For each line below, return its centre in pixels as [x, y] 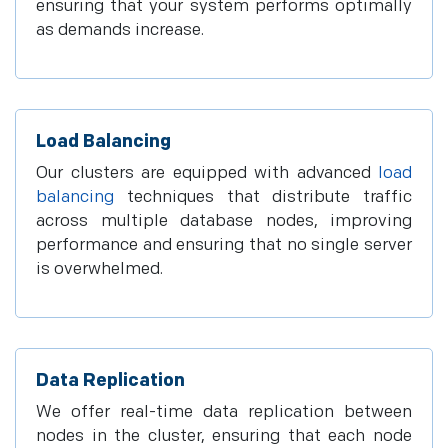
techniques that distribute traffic [263, 197]
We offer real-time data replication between [224, 412]
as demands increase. [120, 30]
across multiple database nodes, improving [224, 221]
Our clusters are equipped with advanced [207, 173]
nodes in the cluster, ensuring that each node [224, 436]
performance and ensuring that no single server [224, 245]
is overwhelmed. [99, 269]
